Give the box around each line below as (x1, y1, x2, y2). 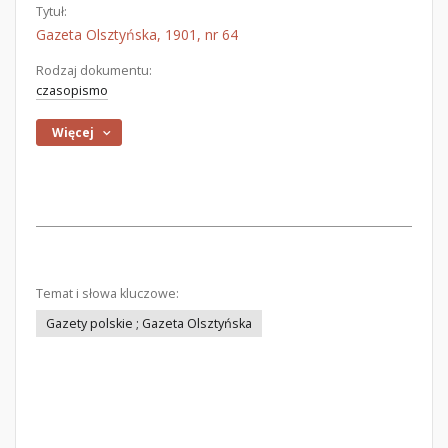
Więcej (52, 124, 95, 141)
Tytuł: (36, 3, 67, 20)
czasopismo (36, 82, 108, 99)
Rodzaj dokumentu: (36, 62, 152, 79)
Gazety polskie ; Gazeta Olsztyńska (46, 315, 252, 332)
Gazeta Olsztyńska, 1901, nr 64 (36, 25, 238, 44)
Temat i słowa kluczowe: (36, 285, 179, 302)
